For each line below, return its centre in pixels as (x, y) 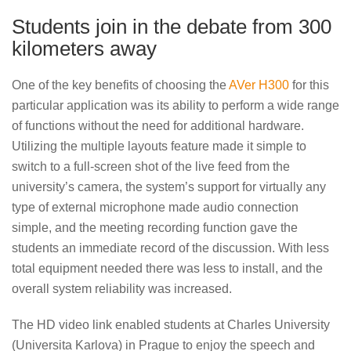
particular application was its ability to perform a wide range (175, 105)
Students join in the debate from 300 (172, 26)
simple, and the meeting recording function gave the (155, 227)
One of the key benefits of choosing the (120, 85)
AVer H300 (259, 85)
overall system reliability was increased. (122, 288)
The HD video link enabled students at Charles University (171, 324)
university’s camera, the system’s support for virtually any (169, 186)
